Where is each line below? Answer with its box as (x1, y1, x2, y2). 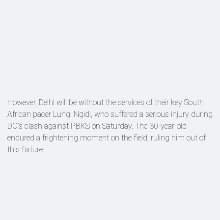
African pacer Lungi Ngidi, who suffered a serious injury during (7, 110, 213, 119)
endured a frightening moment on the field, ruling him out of (7, 133, 206, 142)
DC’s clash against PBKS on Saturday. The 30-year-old (7, 121, 187, 131)
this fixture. (7, 145, 44, 154)
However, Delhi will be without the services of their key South (7, 98, 204, 107)
